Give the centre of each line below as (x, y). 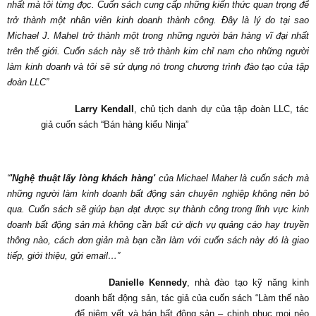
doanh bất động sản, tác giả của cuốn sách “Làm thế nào (192, 298)
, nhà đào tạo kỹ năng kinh (248, 283)
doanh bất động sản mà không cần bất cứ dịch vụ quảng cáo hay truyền (158, 225)
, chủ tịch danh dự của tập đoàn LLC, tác (222, 109)
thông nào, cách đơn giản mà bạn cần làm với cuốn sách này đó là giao (158, 241)
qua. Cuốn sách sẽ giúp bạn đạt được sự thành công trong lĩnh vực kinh (158, 209)
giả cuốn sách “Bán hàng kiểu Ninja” (115, 125)
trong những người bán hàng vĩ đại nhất (226, 36)
